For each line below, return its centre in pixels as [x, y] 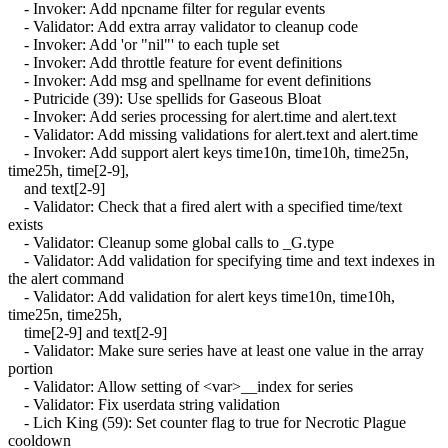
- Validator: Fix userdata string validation [144, 404]
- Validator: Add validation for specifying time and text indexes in [221, 260]
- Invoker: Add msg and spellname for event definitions [189, 80]
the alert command [66, 278]
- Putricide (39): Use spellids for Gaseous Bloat [164, 98]
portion [30, 368]
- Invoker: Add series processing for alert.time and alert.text [202, 116]
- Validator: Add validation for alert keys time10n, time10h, [201, 296]
